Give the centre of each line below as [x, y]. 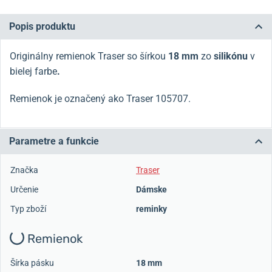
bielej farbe [33, 72]
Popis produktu [42, 27]
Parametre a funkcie [54, 141]
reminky [151, 209]
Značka [24, 170]
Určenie [24, 190]
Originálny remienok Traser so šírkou [89, 56]
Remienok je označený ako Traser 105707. [100, 99]
